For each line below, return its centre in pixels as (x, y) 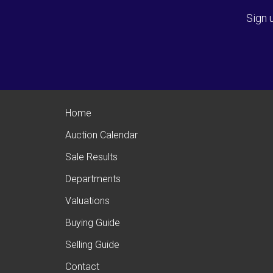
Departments (93, 179)
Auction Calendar (101, 135)
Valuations (87, 200)
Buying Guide (93, 222)
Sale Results (91, 157)
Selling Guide (92, 244)
